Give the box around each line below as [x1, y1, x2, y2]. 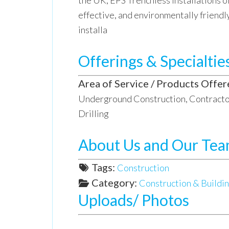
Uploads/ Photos [78, 191, 189, 209]
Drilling [78, 108, 109, 119]
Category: [91, 176, 139, 189]
